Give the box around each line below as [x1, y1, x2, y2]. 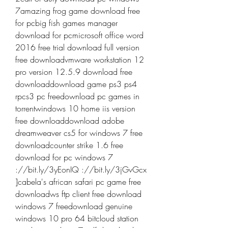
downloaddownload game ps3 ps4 [15, 78, 137, 90]
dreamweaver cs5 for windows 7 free [15, 127, 142, 138]
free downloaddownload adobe [15, 115, 124, 126]
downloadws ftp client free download [15, 188, 141, 199]
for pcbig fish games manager [15, 17, 118, 28]
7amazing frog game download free [15, 5, 140, 16]
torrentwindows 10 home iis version [15, 103, 135, 114]
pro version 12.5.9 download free [15, 66, 132, 77]
